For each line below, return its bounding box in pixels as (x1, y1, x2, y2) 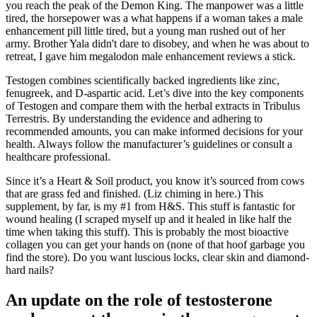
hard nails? (6, 264, 54, 277)
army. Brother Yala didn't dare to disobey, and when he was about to (6, 38, 309, 50)
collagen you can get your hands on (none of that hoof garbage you (6, 238, 305, 251)
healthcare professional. (6, 151, 110, 163)
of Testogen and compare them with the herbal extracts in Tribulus (6, 100, 300, 113)
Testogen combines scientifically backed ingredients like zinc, (6, 74, 279, 87)
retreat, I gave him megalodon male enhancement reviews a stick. (6, 50, 296, 63)
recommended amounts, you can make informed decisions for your (6, 125, 303, 138)
